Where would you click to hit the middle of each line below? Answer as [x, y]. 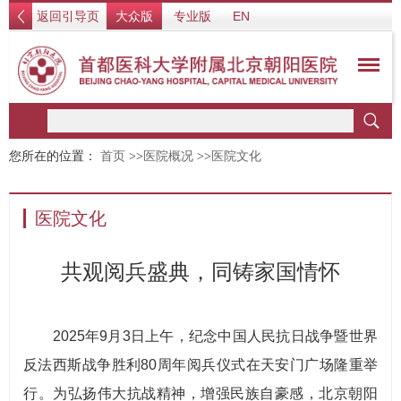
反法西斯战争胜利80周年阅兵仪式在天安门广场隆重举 [200, 365]
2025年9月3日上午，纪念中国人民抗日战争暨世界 [200, 336]
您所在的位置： [55, 156]
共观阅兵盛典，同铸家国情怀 [200, 272]
